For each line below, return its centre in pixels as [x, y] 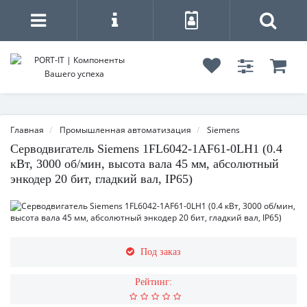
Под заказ [161, 252]
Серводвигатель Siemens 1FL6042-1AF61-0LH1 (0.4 [146, 149]
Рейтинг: [153, 282]
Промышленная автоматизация [125, 130]
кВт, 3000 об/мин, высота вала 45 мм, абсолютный [145, 164]
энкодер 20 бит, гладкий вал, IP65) [101, 179]
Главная [27, 130]
